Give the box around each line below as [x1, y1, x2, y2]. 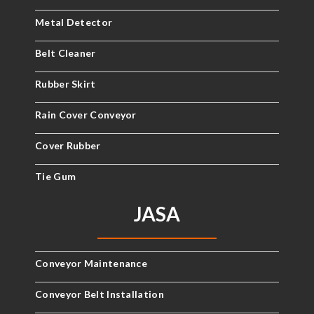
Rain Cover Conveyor [35, 109, 137, 121]
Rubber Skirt [35, 78, 96, 90]
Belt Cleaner [35, 47, 96, 59]
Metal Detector [35, 16, 113, 28]
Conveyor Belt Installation [35, 288, 164, 300]
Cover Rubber [35, 139, 101, 151]
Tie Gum [35, 170, 76, 182]
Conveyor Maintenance [35, 257, 147, 269]
